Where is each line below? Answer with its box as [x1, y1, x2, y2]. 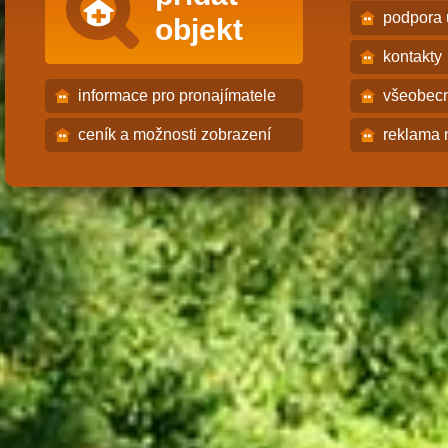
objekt [155, 13, 243, 46]
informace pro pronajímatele [78, 87, 276, 104]
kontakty [383, 48, 442, 65]
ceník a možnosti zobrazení [78, 126, 271, 143]
